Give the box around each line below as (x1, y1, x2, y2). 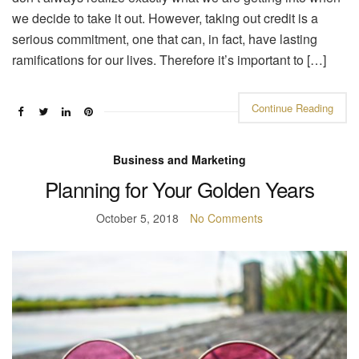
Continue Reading (252, 99, 333, 115)
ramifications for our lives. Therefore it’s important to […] (12, 50, 326, 69)
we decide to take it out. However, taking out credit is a (12, 8, 318, 27)
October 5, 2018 (96, 209, 179, 226)
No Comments (190, 209, 263, 226)
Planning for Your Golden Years (44, 173, 315, 204)
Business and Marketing (113, 151, 246, 167)
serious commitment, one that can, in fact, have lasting (12, 29, 317, 48)
